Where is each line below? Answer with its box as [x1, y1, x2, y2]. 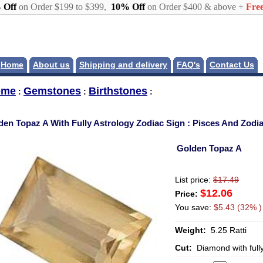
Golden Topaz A [177, 143, 242, 153]
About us [33, 60, 70, 69]
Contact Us [210, 60, 254, 69]
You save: [175, 203, 214, 212]
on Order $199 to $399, [16, 2, 109, 12]
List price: [175, 175, 213, 184]
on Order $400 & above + [144, 2, 246, 12]
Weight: [175, 226, 208, 235]
